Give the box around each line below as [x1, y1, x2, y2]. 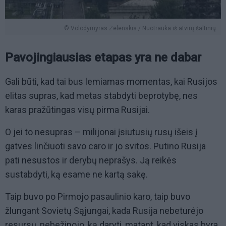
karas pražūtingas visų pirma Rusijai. [5, 104, 152, 115]
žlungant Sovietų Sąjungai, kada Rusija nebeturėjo [5, 205, 203, 216]
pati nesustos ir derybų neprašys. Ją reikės [5, 154, 177, 165]
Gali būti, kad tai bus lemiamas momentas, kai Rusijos [5, 76, 217, 87]
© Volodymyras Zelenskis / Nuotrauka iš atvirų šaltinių [64, 24, 216, 32]
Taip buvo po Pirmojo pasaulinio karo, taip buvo [5, 191, 190, 202]
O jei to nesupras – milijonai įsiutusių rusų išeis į [5, 126, 197, 137]
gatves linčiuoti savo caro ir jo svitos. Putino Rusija [5, 140, 206, 151]
